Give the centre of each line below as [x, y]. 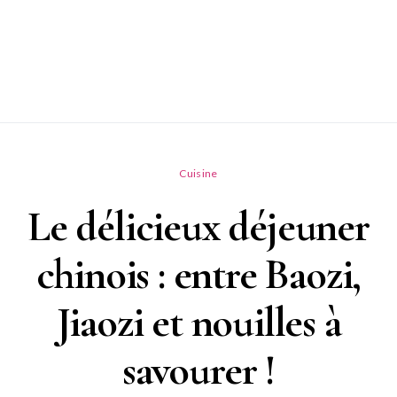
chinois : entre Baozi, [198, 274]
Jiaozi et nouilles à [198, 322]
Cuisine [198, 173]
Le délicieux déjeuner [198, 226]
